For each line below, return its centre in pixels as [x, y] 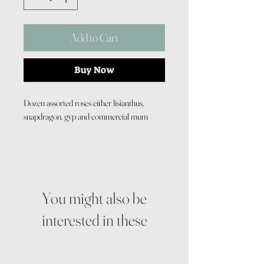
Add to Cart [94, 37]
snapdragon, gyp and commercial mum [86, 116]
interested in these [94, 220]
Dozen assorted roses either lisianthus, [84, 103]
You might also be [94, 198]
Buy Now [94, 70]
